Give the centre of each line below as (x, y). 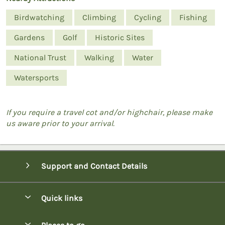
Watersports (36, 77)
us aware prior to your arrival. (60, 123)
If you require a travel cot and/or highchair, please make (109, 112)
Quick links (61, 198)
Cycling (148, 17)
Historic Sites (120, 37)
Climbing (99, 17)
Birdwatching (39, 17)
